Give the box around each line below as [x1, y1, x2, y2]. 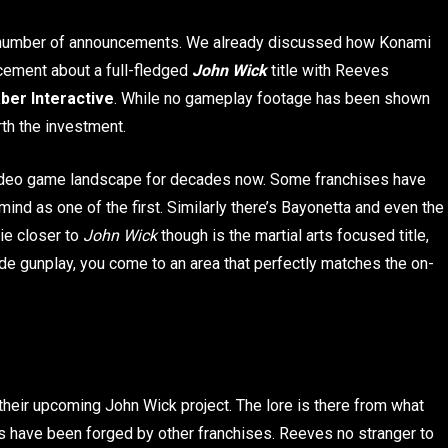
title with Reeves [267, 60, 389, 80]
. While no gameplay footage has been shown [114, 88, 430, 108]
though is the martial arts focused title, [157, 225, 429, 245]
